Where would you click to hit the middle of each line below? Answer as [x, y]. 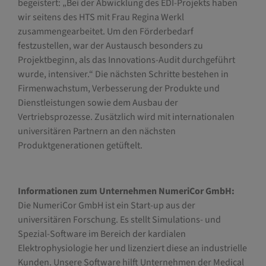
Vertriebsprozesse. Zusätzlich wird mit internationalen [126, 117]
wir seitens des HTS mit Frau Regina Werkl [101, 18]
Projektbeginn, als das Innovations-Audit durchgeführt [126, 60]
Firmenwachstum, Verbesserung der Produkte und [118, 89]
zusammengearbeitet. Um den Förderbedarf [105, 32]
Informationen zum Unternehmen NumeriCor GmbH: [126, 191]
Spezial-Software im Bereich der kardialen [102, 234]
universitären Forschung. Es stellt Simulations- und [119, 220]
